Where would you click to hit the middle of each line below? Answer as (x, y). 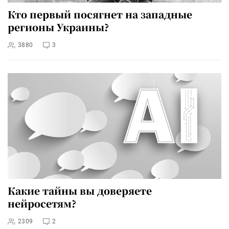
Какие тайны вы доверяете (80, 191)
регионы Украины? (58, 27)
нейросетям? (42, 203)
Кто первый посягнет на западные (100, 14)
